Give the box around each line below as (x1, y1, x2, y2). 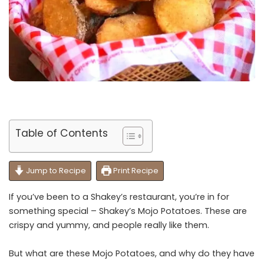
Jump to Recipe (24, 165, 86, 177)
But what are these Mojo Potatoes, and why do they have (9, 247, 255, 260)
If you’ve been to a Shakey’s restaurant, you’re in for (9, 191, 229, 203)
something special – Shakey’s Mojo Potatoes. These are (9, 205, 247, 217)
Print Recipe (111, 165, 159, 177)
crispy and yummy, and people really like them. (9, 219, 212, 232)
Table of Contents (15, 126, 108, 141)
